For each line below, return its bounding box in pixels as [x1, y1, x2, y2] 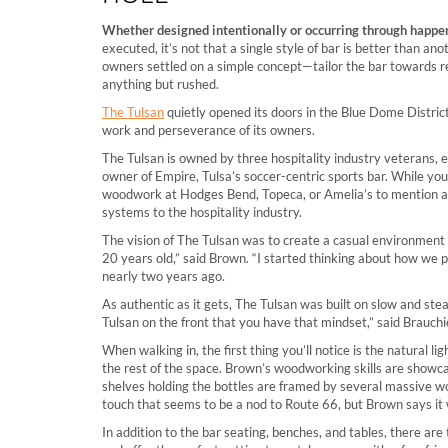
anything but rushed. [102, 76, 219, 92]
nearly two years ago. [102, 268, 225, 284]
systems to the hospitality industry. [102, 204, 302, 220]
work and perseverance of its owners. [102, 122, 315, 138]
